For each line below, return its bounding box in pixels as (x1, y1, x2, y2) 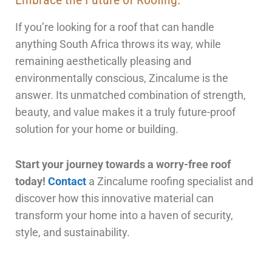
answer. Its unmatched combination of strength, (15, 89, 246, 102)
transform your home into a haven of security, (15, 209, 233, 222)
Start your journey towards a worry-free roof (15, 158, 231, 171)
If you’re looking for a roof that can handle (15, 21, 214, 34)
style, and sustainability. (15, 226, 130, 239)
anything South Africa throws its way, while (15, 38, 221, 51)
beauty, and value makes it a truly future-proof (15, 106, 236, 119)
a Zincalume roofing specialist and (86, 175, 253, 188)
